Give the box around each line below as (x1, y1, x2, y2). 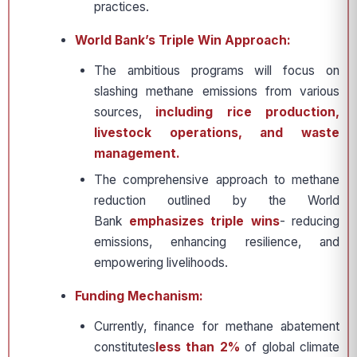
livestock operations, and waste (94, 125, 339, 140)
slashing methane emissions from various (94, 84, 339, 99)
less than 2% (155, 339, 240, 355)
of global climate (239, 339, 340, 355)
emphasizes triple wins (128, 214, 280, 229)
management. (94, 146, 180, 161)
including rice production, (155, 104, 340, 120)
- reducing (279, 214, 339, 229)
